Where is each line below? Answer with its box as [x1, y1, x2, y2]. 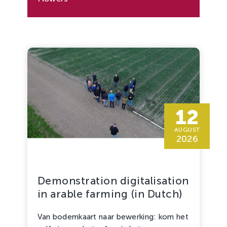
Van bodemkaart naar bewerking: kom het [37, 212, 188, 221]
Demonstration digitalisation [37, 174, 189, 187]
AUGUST [174, 126, 200, 134]
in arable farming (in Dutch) [37, 187, 183, 200]
